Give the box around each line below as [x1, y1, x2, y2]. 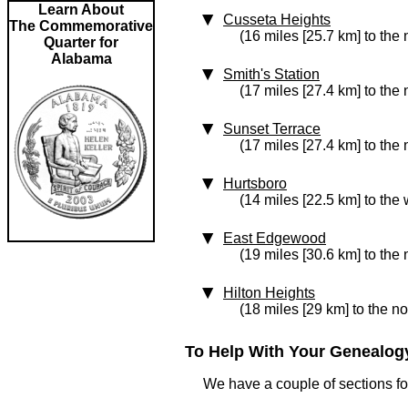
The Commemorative [9, 18, 153, 34]
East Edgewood [223, 230, 326, 246]
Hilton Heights [223, 285, 315, 301]
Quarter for [44, 35, 118, 50]
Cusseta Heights [223, 12, 331, 27]
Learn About [38, 2, 124, 17]
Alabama [50, 51, 112, 66]
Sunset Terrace [223, 121, 321, 137]
